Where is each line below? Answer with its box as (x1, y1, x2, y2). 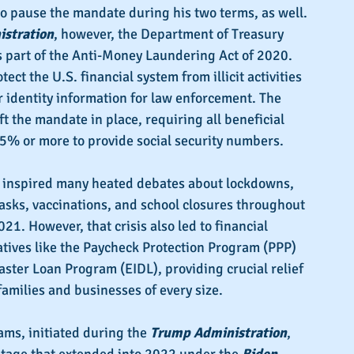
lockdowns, (226, 175, 297, 193)
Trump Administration (150, 324, 287, 342)
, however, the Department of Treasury (54, 25, 287, 43)
